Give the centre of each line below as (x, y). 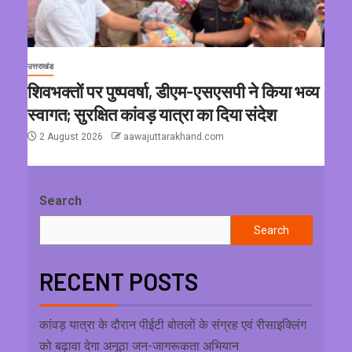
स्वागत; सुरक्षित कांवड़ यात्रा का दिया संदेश (152, 114)
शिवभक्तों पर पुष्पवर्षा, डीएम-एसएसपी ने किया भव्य (173, 92)
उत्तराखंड (40, 67)
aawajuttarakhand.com (174, 137)
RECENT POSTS (119, 282)
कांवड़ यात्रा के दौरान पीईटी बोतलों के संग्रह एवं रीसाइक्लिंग (173, 325)
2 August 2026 (71, 137)
